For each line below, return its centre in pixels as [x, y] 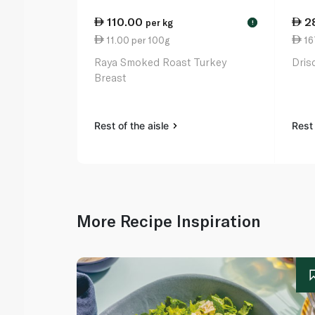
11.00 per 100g [137, 40]
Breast [110, 78]
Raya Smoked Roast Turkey [161, 62]
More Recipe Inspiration [169, 221]
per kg [160, 23]
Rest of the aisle [133, 126]
